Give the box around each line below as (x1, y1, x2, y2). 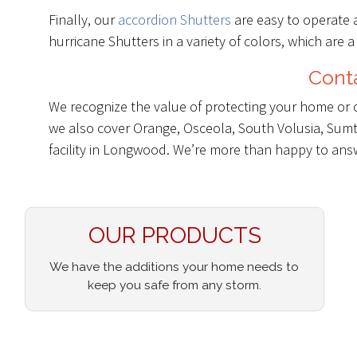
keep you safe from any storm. (87, 277, 261, 292)
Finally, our (49, 10, 118, 29)
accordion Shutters (118, 10, 231, 29)
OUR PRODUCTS (88, 222, 261, 249)
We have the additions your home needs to (49, 259, 300, 274)
